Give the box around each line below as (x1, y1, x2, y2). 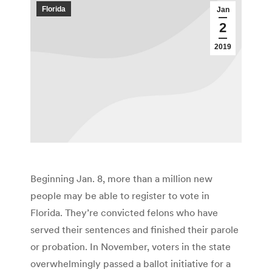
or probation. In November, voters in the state (30, 240, 231, 253)
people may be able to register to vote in (30, 189, 209, 202)
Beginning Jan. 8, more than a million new (30, 172, 212, 185)
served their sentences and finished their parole (30, 223, 239, 236)
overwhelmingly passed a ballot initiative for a (30, 257, 231, 270)
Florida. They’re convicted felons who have (30, 206, 218, 219)
